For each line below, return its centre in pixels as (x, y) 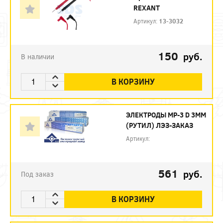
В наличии (38, 56)
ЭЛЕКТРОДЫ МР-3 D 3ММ (166, 114)
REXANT (147, 7)
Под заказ (37, 174)
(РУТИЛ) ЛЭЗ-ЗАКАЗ (160, 125)
